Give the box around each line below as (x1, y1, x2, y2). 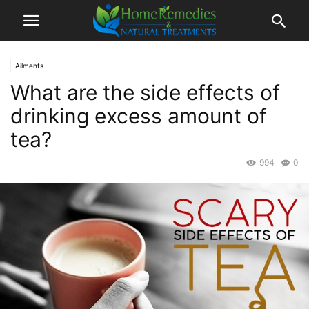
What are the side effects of (10, 80, 280, 105)
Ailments (15, 61, 43, 70)
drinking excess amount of (10, 103, 267, 128)
